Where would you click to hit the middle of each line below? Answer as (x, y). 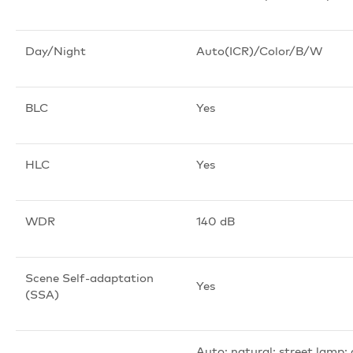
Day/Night (56, 50)
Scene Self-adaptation (89, 277)
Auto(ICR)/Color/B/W (259, 50)
